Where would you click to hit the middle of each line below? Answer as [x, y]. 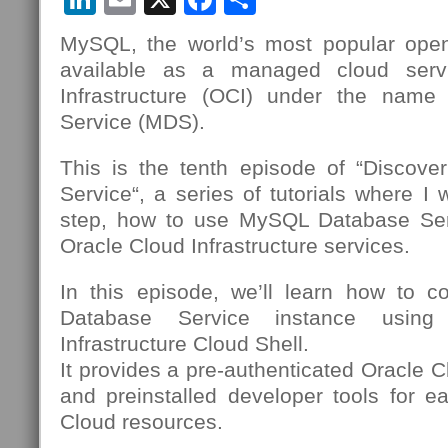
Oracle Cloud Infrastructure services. [235, 245]
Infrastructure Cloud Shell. [184, 343]
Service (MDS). [132, 121]
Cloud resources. [141, 421]
